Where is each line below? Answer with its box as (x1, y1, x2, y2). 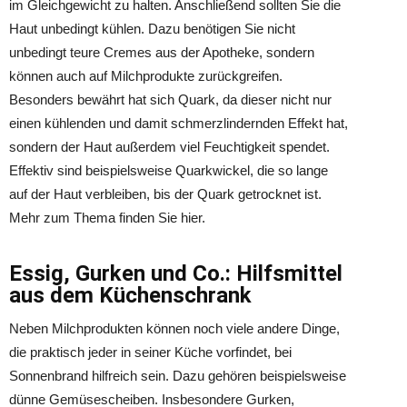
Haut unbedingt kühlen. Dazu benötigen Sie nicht (9, 21, 295, 36)
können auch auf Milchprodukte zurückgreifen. (9, 68, 283, 84)
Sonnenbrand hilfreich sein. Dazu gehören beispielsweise (9, 368, 346, 383)
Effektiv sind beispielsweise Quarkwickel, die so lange (9, 163, 328, 178)
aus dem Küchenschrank (9, 283, 252, 308)
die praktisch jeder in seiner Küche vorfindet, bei (9, 344, 292, 360)
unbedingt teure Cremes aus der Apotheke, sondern (9, 45, 314, 60)
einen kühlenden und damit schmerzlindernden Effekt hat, (9, 115, 348, 131)
